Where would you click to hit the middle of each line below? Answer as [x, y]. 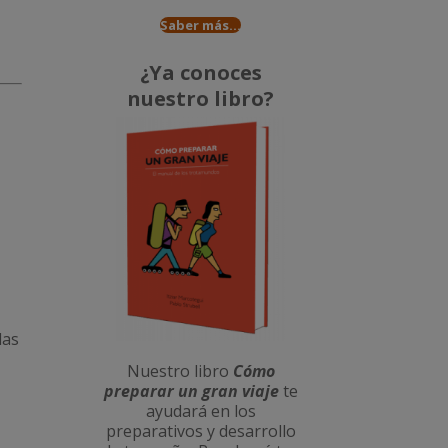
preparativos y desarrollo [200, 431]
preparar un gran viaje [191, 391]
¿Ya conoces [200, 73]
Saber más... [201, 25]
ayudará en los [200, 411]
